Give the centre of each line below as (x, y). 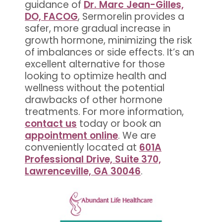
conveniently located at (82, 147)
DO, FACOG (51, 16)
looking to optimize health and (96, 76)
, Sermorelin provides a (131, 16)
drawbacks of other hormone (94, 100)
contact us (51, 123)
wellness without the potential (95, 88)
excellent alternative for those (95, 64)
